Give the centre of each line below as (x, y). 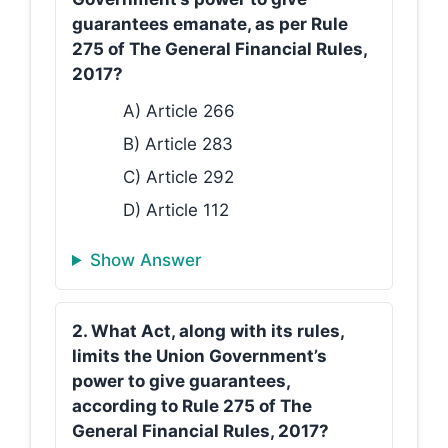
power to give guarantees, (181, 381)
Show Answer (146, 260)
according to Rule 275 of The (192, 406)
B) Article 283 (178, 143)
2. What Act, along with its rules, (208, 331)
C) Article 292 (178, 176)
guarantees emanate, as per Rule (210, 23)
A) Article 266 (179, 110)
